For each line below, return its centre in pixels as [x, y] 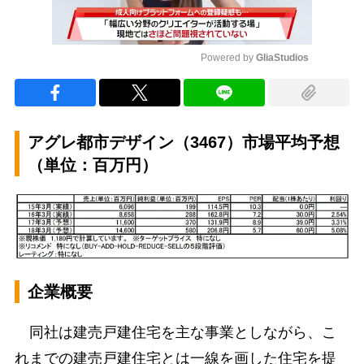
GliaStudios [282, 58]
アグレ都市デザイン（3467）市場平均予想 [183, 143]
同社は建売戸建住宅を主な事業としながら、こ [175, 332]
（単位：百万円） [92, 165]
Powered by [228, 58]
